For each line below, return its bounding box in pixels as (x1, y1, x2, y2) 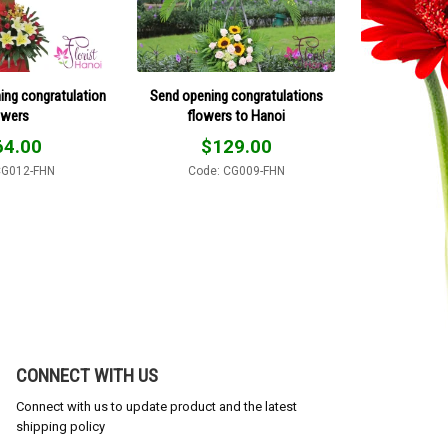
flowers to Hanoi (187, 107, 285, 126)
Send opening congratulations (149, 87, 323, 106)
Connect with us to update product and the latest (16, 398, 297, 414)
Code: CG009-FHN (187, 164, 285, 179)
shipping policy (16, 418, 105, 434)
